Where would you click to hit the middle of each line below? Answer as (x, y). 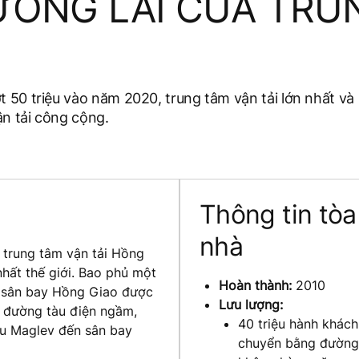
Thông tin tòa (278, 214)
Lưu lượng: (251, 304)
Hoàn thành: (257, 285)
